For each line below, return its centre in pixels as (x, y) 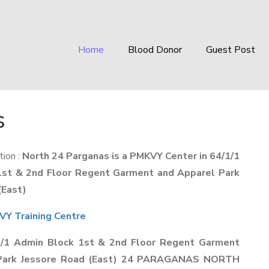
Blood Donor (155, 50)
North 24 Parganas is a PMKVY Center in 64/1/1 (131, 156)
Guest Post (231, 50)
